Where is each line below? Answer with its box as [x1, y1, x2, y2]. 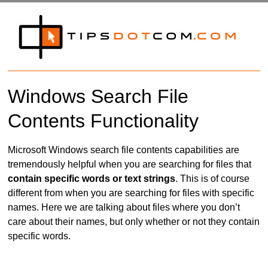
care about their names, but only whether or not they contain [8, 217, 260, 227]
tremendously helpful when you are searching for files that [8, 159, 252, 170]
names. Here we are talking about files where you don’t [8, 202, 240, 213]
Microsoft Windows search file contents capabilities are [8, 145, 240, 156]
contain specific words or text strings [8, 173, 176, 184]
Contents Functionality [8, 110, 199, 132]
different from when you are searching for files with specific [8, 188, 255, 199]
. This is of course [175, 173, 250, 184]
